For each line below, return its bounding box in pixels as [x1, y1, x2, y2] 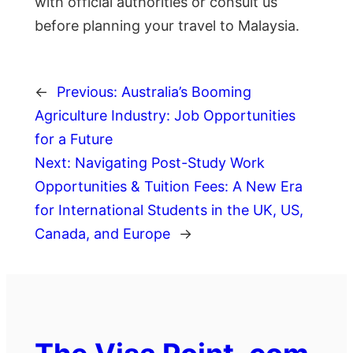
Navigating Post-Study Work [75, 154, 265, 171]
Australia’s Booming [121, 83, 251, 100]
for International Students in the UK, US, [35, 201, 303, 218]
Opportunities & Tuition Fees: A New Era [35, 177, 303, 195]
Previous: [57, 83, 117, 100]
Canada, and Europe [35, 225, 170, 242]
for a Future [35, 130, 113, 147]
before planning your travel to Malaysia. [35, 17, 299, 34]
